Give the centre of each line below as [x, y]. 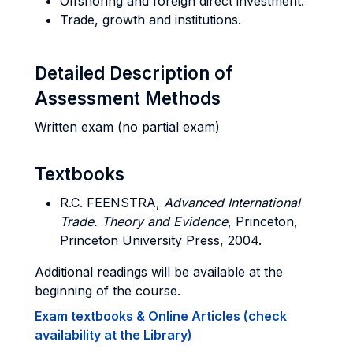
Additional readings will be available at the [159, 272]
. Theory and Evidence [161, 221]
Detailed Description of [134, 73]
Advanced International [232, 203]
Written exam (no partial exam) [127, 127]
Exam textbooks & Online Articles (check [161, 316]
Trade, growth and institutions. [150, 20]
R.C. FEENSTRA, [112, 203]
